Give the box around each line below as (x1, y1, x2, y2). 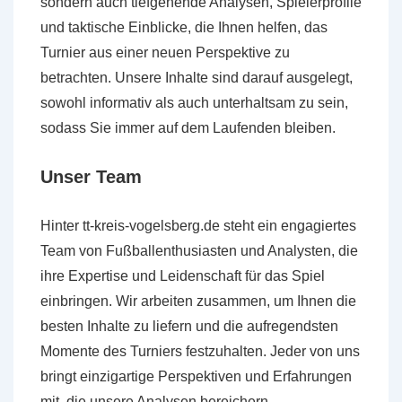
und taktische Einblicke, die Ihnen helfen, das (40, 20, 328, 35)
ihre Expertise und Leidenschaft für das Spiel (40, 268, 325, 284)
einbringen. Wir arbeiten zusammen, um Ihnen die (40, 293, 356, 309)
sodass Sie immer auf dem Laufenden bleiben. (40, 120, 336, 135)
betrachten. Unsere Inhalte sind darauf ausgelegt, (40, 70, 353, 85)
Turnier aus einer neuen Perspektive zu (40, 45, 290, 60)
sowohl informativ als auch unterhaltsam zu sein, (40, 95, 348, 110)
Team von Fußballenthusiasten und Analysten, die (40, 243, 358, 258)
